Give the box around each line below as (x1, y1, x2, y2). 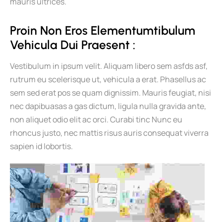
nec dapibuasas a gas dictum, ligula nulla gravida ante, (10, 100, 206, 111)
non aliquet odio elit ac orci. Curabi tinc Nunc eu (10, 113, 182, 125)
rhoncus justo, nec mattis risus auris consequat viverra (10, 127, 209, 138)
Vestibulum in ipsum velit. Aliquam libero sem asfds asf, (10, 60, 208, 71)
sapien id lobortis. (10, 140, 73, 152)
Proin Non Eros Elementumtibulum (10, 23, 198, 38)
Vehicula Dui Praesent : (10, 37, 135, 52)
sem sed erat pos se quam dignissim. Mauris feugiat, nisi (10, 87, 211, 98)
